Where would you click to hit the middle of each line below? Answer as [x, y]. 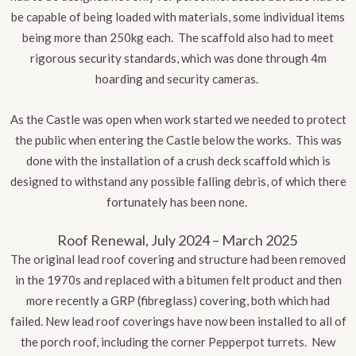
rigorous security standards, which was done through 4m [178, 58]
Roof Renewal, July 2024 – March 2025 [177, 240]
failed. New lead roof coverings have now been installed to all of [178, 321]
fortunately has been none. [177, 202]
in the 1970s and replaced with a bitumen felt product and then [178, 280]
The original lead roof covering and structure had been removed [178, 259]
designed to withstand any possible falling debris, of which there [178, 182]
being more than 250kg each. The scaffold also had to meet [178, 38]
